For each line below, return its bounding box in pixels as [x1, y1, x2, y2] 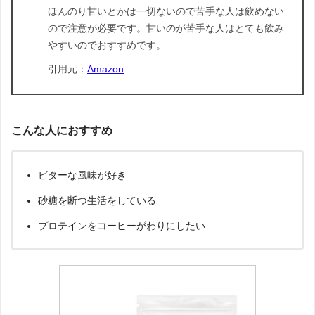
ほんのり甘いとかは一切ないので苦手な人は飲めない [48, 6, 284, 18]
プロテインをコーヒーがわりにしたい [38, 219, 205, 231]
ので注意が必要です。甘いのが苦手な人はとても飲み [48, 22, 284, 34]
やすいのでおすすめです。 [48, 39, 166, 51]
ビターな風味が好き [38, 169, 127, 181]
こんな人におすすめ [11, 124, 112, 136]
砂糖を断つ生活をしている [38, 194, 156, 206]
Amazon [87, 63, 124, 75]
